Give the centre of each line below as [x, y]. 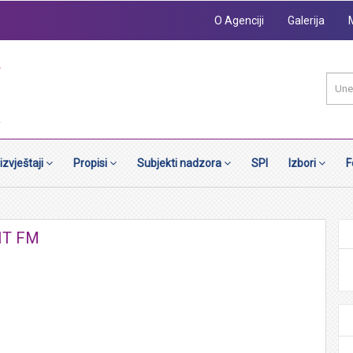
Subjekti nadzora [180, 163]
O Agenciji [239, 20]
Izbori [303, 163]
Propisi [91, 163]
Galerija [306, 20]
